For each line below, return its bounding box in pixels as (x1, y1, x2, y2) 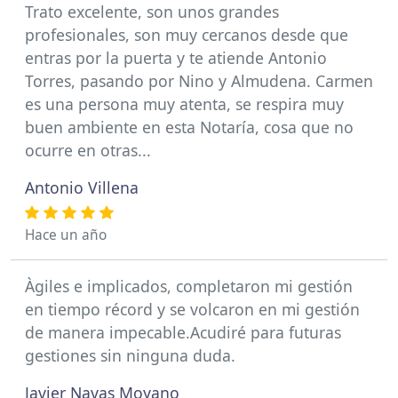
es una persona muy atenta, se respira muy (25, 93, 344, 115)
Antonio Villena (25, 177, 139, 198)
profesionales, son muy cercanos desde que (25, 24, 348, 45)
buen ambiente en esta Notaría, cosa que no (25, 116, 354, 138)
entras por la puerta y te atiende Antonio (25, 47, 327, 68)
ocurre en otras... (25, 139, 151, 161)
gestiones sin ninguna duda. (25, 345, 235, 366)
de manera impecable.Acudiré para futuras (25, 322, 341, 343)
